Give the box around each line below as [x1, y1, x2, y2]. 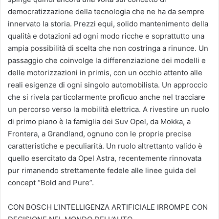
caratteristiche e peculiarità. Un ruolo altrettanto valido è [8, 141, 202, 151]
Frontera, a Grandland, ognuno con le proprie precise [8, 129, 192, 139]
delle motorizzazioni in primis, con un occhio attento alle [8, 68, 202, 78]
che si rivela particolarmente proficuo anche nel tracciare [8, 92, 205, 102]
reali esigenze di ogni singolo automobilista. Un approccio [8, 80, 208, 90]
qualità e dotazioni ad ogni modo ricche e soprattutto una [8, 31, 204, 41]
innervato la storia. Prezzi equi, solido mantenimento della [8, 19, 208, 29]
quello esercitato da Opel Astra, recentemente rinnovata [8, 153, 201, 163]
